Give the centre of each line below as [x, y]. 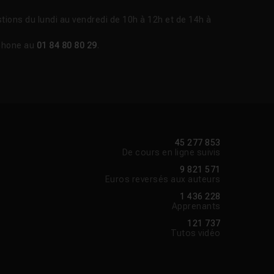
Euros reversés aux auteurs [163, 180]
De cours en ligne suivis [171, 153]
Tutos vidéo [196, 233]
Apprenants [196, 206]
